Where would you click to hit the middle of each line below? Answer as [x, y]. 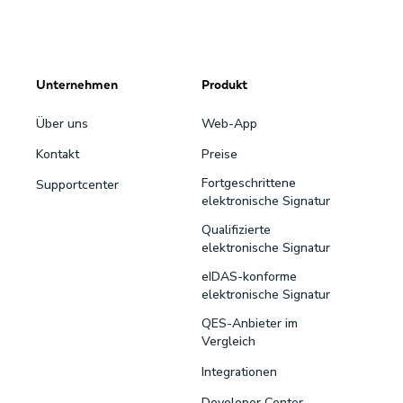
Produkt [224, 84]
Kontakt [58, 154]
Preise [219, 154]
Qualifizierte [236, 229]
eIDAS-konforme [249, 276]
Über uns [62, 123]
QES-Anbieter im [250, 323]
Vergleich [228, 341]
